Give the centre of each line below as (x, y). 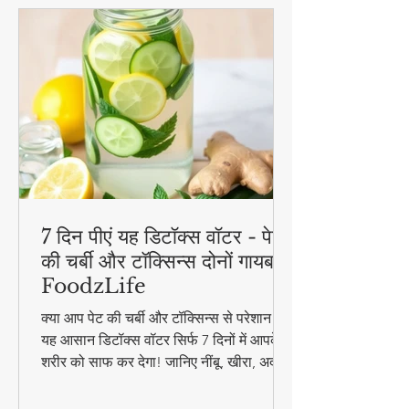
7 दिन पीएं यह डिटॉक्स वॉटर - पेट (163, 277)
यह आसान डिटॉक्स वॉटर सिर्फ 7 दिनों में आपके (161, 380)
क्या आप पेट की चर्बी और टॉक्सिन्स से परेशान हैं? (165, 358)
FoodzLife (94, 326)
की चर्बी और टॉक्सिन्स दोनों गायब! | (166, 301)
